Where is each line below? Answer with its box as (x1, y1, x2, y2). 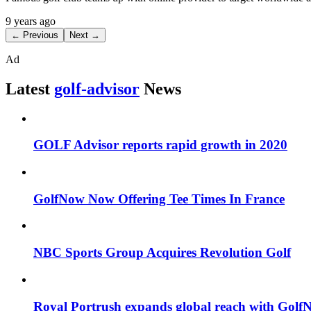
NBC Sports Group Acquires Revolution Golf (33, 245, 291, 260)
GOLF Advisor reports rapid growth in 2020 (33, 137, 287, 153)
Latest (6, 79, 50, 98)
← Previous (11, 29, 58, 40)
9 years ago (6, 15, 56, 27)
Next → (69, 29, 100, 40)
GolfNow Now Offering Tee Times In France (33, 191, 285, 206)
